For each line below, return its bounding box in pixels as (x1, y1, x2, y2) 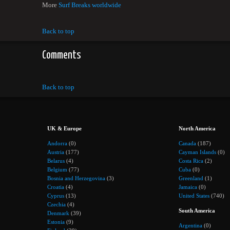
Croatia (47, 183, 64, 190)
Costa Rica (179, 157, 203, 164)
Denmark (47, 209, 69, 216)
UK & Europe (47, 125, 82, 132)
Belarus (47, 157, 65, 164)
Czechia (47, 201, 66, 207)
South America (179, 207, 215, 214)
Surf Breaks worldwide (59, 1, 121, 9)
